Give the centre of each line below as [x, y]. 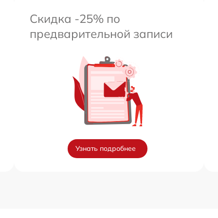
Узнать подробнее [106, 149]
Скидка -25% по [75, 19]
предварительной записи [101, 34]
